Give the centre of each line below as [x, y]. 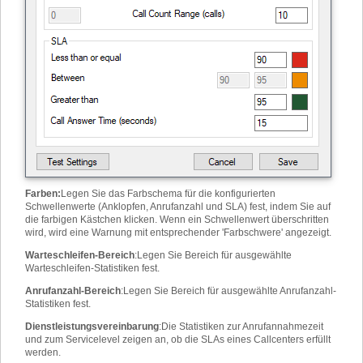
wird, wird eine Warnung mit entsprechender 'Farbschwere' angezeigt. [178, 233]
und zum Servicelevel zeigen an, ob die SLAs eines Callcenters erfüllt [178, 340]
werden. [43, 352]
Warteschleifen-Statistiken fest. [92, 268]
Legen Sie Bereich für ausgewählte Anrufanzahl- [230, 291]
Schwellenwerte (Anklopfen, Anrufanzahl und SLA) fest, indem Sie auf [178, 207]
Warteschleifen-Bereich [80, 255]
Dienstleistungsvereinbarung [92, 327]
